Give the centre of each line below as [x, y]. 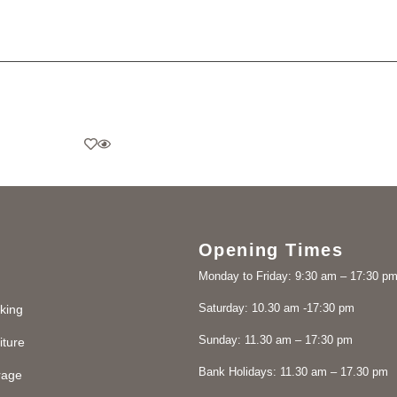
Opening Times [271, 250]
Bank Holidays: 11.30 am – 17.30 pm [293, 372]
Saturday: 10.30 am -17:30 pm [276, 308]
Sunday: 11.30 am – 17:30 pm [276, 340]
